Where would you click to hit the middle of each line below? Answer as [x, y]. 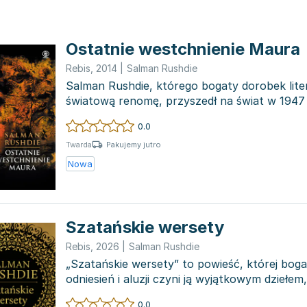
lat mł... [85, 116]
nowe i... [87, 294]
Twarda [79, 145]
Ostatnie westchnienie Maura [183, 49]
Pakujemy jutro [134, 144]
